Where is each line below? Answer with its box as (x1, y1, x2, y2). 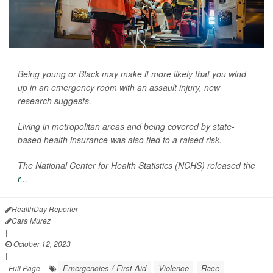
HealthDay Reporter (12, 203, 78, 214)
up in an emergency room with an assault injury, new (18, 80, 220, 93)
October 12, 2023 (12, 238, 71, 249)
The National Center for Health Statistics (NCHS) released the (18, 158, 255, 171)
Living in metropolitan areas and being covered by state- (18, 119, 235, 132)
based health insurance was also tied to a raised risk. (18, 133, 222, 146)
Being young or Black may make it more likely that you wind (18, 67, 246, 80)
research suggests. (18, 94, 91, 107)
